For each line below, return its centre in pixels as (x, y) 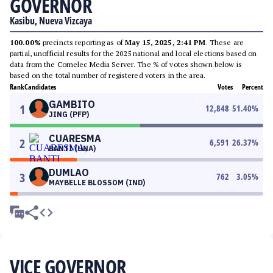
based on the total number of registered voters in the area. (108, 75)
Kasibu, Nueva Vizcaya (51, 21)
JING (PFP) (69, 114)
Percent (253, 87)
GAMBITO (72, 104)
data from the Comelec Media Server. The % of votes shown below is (126, 64)
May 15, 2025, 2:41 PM (165, 42)
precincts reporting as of (83, 42)
